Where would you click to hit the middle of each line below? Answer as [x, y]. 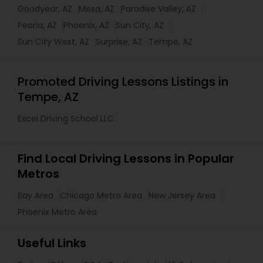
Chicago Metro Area [101, 195]
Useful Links [52, 243]
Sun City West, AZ [53, 42]
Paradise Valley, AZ [159, 9]
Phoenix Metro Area [57, 212]
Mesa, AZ [97, 9]
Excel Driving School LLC [66, 119]
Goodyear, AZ [45, 9]
